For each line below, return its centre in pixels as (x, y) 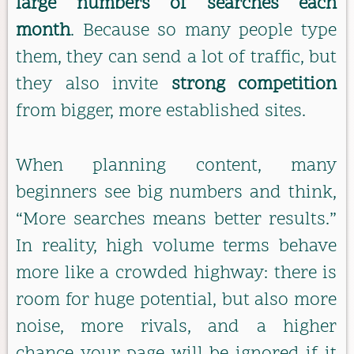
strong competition (254, 85)
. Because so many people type (203, 32)
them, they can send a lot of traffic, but (176, 58)
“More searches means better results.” (176, 220)
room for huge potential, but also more (176, 300)
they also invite (94, 85)
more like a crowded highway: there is (176, 273)
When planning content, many (176, 166)
